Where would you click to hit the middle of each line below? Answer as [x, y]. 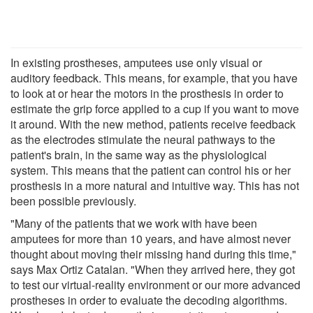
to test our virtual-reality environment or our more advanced [155, 284]
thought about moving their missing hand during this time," [153, 254]
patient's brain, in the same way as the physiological [139, 154]
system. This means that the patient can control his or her [151, 170]
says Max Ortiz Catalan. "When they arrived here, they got [153, 269]
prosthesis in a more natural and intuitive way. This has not [155, 185]
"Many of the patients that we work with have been [134, 223]
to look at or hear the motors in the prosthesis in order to [147, 93]
